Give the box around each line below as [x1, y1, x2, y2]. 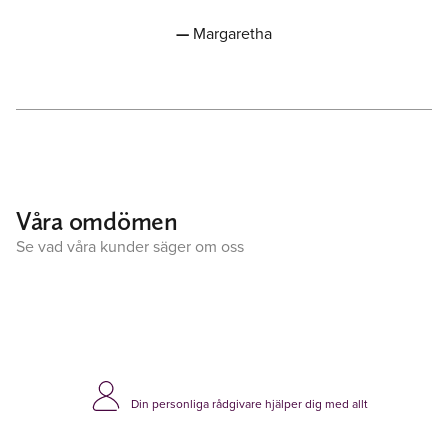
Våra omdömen [16, 205, 178, 236]
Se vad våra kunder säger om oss [16, 235, 244, 257]
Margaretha [192, 22, 273, 44]
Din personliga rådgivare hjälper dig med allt [130, 395, 368, 412]
